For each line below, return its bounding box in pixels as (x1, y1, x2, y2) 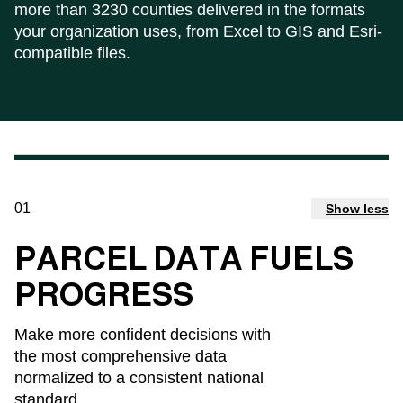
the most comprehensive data (14, 347, 227, 365)
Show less (326, 201, 389, 216)
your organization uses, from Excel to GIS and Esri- (14, 22, 382, 40)
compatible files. (14, 44, 130, 62)
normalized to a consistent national (14, 369, 264, 387)
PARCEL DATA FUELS (14, 240, 354, 277)
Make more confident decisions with (14, 326, 271, 344)
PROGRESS (14, 276, 193, 313)
